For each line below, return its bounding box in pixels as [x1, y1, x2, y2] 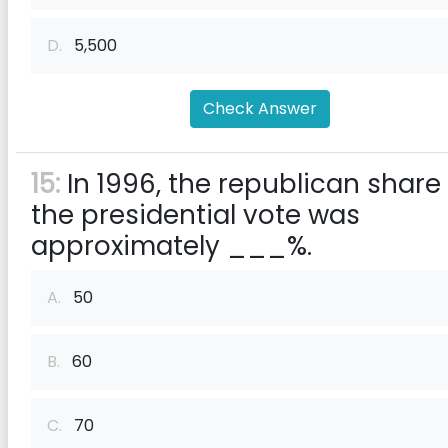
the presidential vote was [31, 197, 360, 233]
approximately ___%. [31, 228, 312, 264]
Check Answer [203, 97, 317, 120]
